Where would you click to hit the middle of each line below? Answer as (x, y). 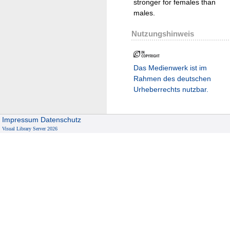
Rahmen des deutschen (172, 78)
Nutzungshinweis (163, 33)
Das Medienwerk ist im (170, 68)
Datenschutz (61, 120)
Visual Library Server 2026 (30, 129)
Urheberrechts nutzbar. (171, 89)
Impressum (21, 120)
